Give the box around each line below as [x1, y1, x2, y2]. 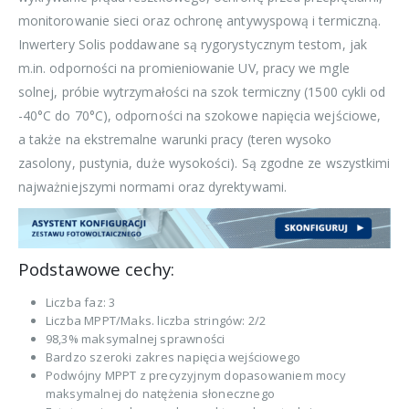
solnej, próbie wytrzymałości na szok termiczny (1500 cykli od [18, 82, 386, 100]
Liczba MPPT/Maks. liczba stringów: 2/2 [45, 312, 267, 330]
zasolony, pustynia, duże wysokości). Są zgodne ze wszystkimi [18, 153, 391, 172]
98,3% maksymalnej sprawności [45, 330, 225, 348]
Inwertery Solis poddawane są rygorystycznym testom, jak [18, 35, 367, 53]
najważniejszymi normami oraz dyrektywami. [18, 177, 287, 195]
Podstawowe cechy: [18, 257, 174, 281]
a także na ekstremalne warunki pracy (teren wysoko [18, 130, 332, 148]
